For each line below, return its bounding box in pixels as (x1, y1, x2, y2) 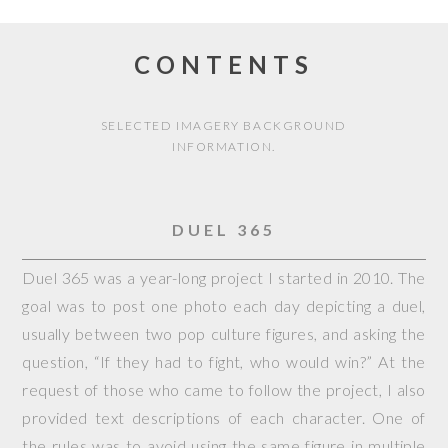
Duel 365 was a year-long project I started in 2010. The (22, 268, 426, 287)
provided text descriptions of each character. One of (22, 408, 426, 427)
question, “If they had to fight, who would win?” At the (22, 352, 426, 371)
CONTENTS (134, 50, 314, 79)
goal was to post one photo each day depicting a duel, (22, 296, 426, 315)
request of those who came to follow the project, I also (22, 380, 426, 399)
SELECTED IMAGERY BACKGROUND (100, 118, 348, 133)
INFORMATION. (172, 139, 276, 154)
